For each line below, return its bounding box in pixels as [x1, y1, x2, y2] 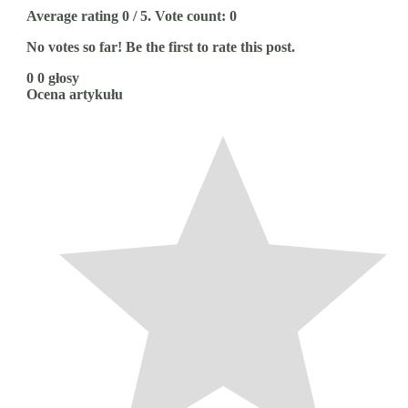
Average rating [26, 8, 122, 25]
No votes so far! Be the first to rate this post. [26, 39, 295, 56]
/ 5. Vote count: [129, 8, 229, 25]
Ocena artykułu [26, 87, 123, 103]
